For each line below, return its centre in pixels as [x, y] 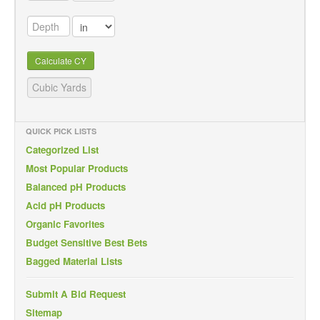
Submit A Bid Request [76, 294]
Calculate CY [61, 60]
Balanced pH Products [76, 186]
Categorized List [62, 149]
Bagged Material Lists [74, 261]
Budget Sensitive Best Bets [86, 242]
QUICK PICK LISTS [61, 131]
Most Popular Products [77, 168]
